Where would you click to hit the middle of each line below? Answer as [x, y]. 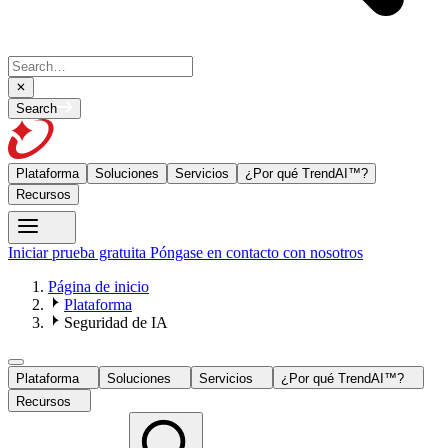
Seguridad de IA [116, 322]
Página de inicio [98, 286]
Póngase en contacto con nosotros [256, 252]
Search [36, 108]
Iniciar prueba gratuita [79, 252]
